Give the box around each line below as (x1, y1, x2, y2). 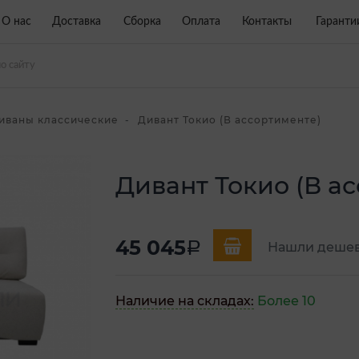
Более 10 (257, 292, 316, 309)
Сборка (123, 16, 161, 27)
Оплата (181, 16, 220, 27)
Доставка (52, 16, 101, 27)
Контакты (242, 16, 292, 27)
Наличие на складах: (115, 292, 254, 309)
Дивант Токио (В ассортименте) (138, 113, 321, 126)
